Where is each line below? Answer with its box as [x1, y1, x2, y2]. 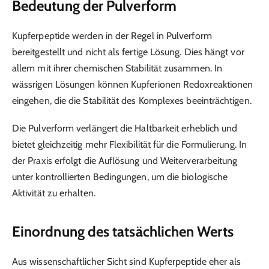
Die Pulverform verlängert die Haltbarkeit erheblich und [12, 122, 238, 134]
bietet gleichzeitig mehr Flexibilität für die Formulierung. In [12, 139, 247, 151]
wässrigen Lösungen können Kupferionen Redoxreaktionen [12, 79, 253, 91]
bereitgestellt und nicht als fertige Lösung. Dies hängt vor [12, 46, 244, 58]
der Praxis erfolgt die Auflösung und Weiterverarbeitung [12, 155, 238, 167]
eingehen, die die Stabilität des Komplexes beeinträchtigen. [12, 95, 252, 107]
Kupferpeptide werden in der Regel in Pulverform [12, 30, 212, 42]
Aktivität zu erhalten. [12, 187, 95, 199]
